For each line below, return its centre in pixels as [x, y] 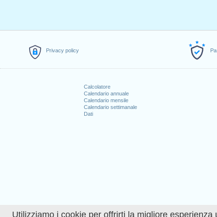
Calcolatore [97, 87]
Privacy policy [62, 50]
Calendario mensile [106, 100]
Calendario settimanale [110, 107]
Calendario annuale [106, 93]
